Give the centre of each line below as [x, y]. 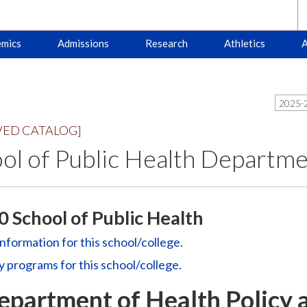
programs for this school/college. [93, 265]
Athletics [244, 43]
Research [166, 43]
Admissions [83, 43]
